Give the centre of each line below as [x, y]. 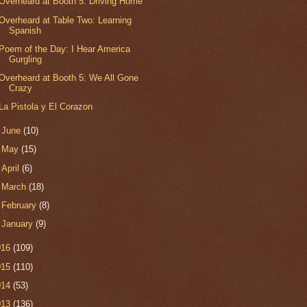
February [21, 206]
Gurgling [26, 59]
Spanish [25, 30]
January [19, 224]
